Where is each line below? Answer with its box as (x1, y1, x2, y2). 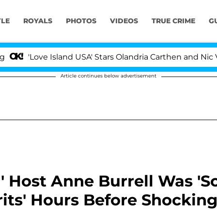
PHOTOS (65, 16, 96, 26)
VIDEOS (109, 16, 138, 26)
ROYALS (23, 16, 52, 26)
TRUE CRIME (151, 16, 195, 26)
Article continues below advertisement (61, 73, 156, 79)
